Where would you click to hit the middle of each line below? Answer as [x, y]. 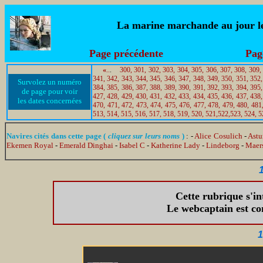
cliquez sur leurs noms [144, 136]
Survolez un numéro [49, 82]
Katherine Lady [176, 145]
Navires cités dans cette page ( [56, 136]
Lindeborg [223, 145]
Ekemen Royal [30, 145]
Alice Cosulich [218, 136]
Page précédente [126, 53]
